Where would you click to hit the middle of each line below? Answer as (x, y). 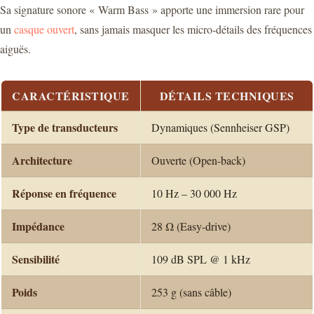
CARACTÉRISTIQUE (71, 95)
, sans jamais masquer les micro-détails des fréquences (193, 29)
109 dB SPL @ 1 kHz (201, 259)
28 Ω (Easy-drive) (191, 226)
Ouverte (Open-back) (198, 160)
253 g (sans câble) (191, 292)
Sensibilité (36, 259)
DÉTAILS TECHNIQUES (227, 95)
